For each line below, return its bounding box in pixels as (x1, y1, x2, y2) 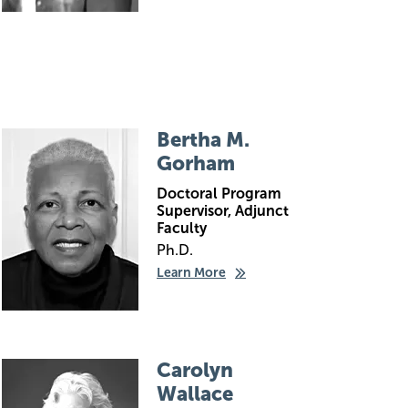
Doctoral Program (157, 185, 281, 202)
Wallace (157, 382, 233, 406)
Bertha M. (157, 127, 250, 152)
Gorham (157, 151, 235, 176)
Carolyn (157, 358, 233, 382)
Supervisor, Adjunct (157, 202, 289, 219)
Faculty (157, 219, 207, 237)
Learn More (157, 265, 226, 280)
